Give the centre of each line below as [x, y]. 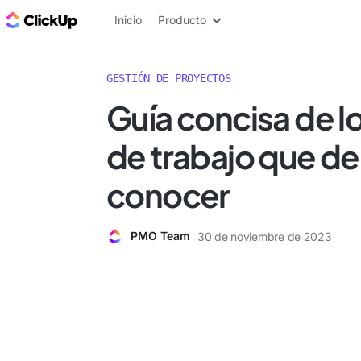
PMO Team [160, 236]
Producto [182, 20]
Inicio [128, 20]
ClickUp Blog [121, 19]
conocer [168, 195]
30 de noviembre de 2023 [265, 236]
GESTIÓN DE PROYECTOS [169, 78]
